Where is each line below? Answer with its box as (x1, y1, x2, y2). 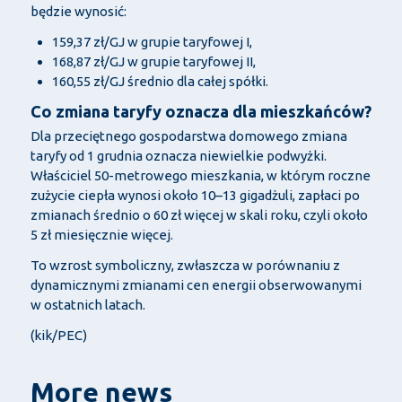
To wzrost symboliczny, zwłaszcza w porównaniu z (30, 257, 340, 273)
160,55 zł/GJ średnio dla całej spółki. (51, 73, 268, 89)
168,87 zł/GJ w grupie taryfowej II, (51, 53, 256, 69)
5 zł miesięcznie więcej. (30, 226, 173, 242)
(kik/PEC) (30, 327, 87, 343)
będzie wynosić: (30, 3, 127, 19)
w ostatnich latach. (30, 296, 145, 312)
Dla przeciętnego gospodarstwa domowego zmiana (30, 127, 347, 144)
